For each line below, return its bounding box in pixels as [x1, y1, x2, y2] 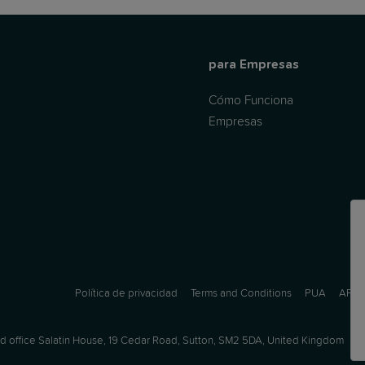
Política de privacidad [75, 287, 178, 300]
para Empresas [208, 58, 299, 71]
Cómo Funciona [208, 92, 293, 107]
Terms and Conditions [191, 287, 292, 300]
